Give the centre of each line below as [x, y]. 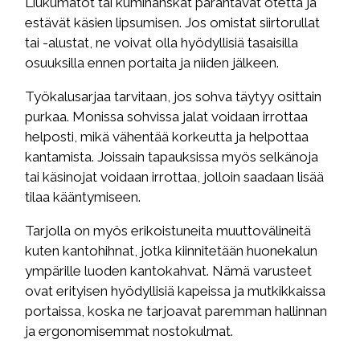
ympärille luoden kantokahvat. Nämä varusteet [169, 271]
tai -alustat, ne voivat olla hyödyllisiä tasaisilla [162, 43]
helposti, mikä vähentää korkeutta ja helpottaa [167, 137]
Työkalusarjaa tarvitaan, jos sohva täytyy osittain [174, 97]
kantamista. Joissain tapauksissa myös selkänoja [172, 157]
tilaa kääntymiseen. [83, 197]
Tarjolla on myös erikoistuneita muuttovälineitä [168, 231]
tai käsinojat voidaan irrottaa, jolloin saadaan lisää [175, 177]
